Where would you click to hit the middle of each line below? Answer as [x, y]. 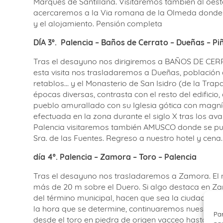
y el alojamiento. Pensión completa [98, 23]
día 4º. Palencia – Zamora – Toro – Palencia [115, 157]
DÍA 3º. [45, 42]
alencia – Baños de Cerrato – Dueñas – [138, 42]
